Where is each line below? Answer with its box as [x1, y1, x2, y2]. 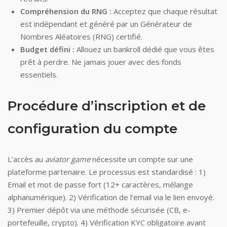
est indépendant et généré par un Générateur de [20, 19, 192, 29]
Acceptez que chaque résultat [111, 6, 217, 16]
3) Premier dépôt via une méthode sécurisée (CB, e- [8, 205, 191, 215]
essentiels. [20, 69, 58, 80]
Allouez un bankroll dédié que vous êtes [74, 44, 214, 54]
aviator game [45, 154, 90, 164]
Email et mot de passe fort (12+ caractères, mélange [8, 179, 193, 190]
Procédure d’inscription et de [8, 98, 206, 114]
